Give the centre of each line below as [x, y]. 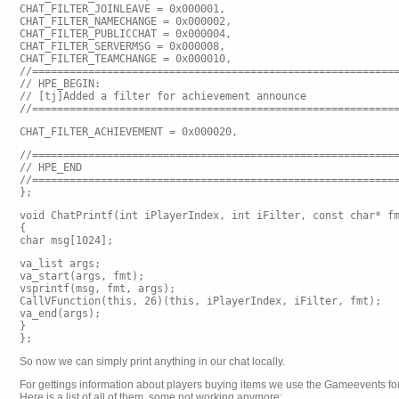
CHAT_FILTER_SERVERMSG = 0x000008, [122, 46]
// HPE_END [51, 167]
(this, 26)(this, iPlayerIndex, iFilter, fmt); [241, 301]
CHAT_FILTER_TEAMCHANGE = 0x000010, [126, 59]
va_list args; [60, 264]
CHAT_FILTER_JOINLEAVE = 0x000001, [122, 9]
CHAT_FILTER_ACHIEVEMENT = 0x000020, [129, 132]
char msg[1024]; [66, 240]
